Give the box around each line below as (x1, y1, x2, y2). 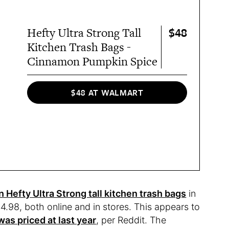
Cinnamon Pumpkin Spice (27, 53, 158, 70)
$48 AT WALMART (71, 86, 144, 99)
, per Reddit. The (96, 215, 167, 226)
